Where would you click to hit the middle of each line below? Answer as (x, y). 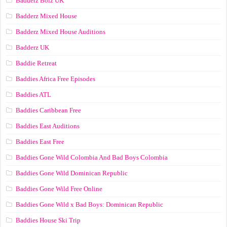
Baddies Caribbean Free (49, 110)
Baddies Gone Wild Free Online (59, 188)
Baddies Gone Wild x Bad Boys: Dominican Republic (90, 204)
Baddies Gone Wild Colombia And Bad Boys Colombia (92, 157)
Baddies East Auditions (48, 126)
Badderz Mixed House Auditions (61, 31)
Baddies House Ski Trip (48, 220)
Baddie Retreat (36, 63)
